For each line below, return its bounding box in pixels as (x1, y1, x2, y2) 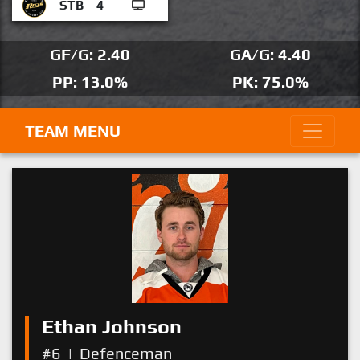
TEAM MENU (25, 121, 121, 140)
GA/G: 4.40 (229, 45, 311, 63)
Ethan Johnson (42, 315, 182, 338)
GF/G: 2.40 (50, 45, 130, 63)
